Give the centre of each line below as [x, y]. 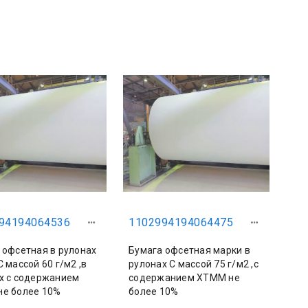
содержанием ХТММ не [184, 278]
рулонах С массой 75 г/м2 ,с [194, 264]
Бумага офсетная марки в [189, 250]
